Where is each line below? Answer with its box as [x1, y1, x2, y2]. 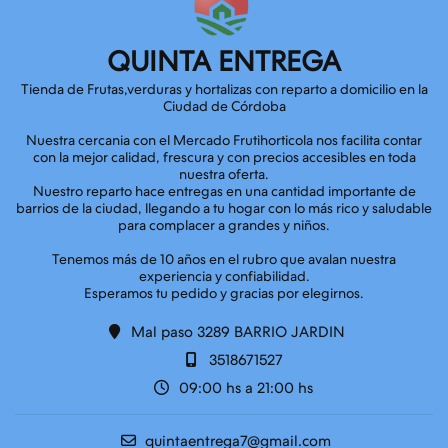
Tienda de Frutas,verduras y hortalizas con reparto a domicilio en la [20, 81, 428, 98]
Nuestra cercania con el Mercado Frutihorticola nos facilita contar [26, 132, 422, 149]
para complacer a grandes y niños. [118, 217, 330, 234]
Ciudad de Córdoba [162, 98, 286, 115]
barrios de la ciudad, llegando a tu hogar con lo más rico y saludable [16, 200, 432, 217]
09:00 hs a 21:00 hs [174, 379, 313, 397]
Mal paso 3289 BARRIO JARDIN [127, 323, 345, 341]
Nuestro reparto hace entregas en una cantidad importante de [32, 183, 416, 200]
